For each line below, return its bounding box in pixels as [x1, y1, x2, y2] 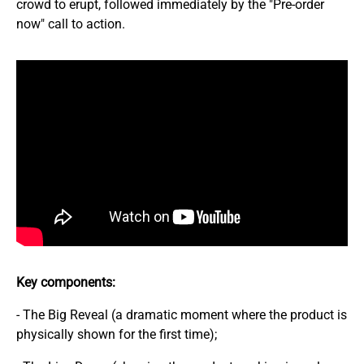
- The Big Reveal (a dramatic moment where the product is [16, 306, 347, 323]
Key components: [16, 274, 115, 290]
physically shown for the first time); [16, 326, 217, 342]
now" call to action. [16, 16, 125, 32]
